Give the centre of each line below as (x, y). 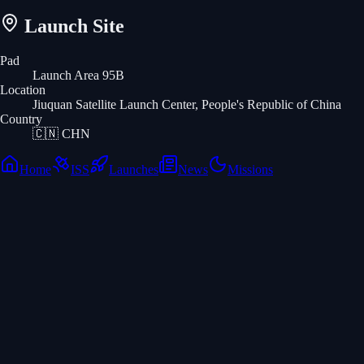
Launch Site (72, 26)
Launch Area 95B (78, 75)
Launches (134, 169)
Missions (250, 169)
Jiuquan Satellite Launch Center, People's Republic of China (187, 104)
